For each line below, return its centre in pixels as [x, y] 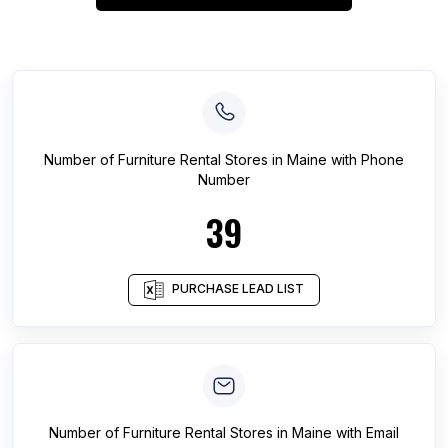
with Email [365, 432]
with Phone [365, 159]
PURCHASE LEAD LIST [238, 289]
